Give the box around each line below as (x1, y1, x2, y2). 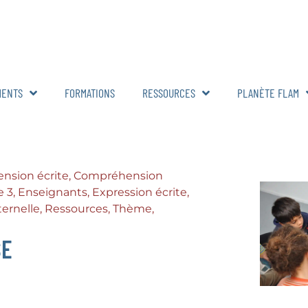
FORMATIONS (65, 85, 115, 100)
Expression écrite (91, 185, 187, 199)
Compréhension (73, 168, 163, 182)
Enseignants (17, 185, 87, 199)
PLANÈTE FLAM (237, 85, 299, 100)
